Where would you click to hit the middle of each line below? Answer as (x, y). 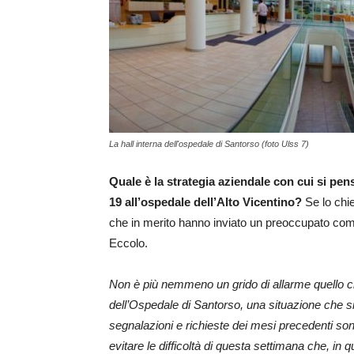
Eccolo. (128, 243)
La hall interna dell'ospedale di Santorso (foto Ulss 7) (209, 144)
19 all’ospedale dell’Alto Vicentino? (205, 202)
